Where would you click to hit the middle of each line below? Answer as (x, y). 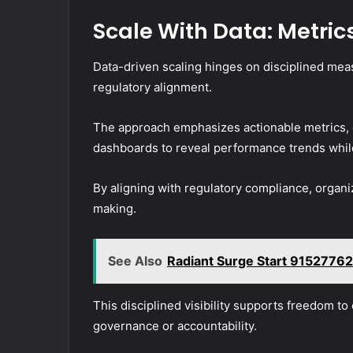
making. (115, 208)
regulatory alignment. (152, 87)
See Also (135, 260)
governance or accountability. (175, 325)
